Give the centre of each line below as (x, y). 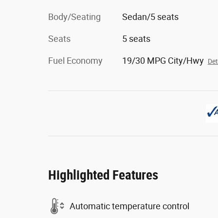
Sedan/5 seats (150, 17)
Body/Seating (74, 17)
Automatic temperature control (129, 206)
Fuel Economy (75, 61)
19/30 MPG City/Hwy (163, 61)
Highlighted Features (103, 175)
